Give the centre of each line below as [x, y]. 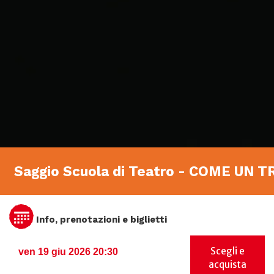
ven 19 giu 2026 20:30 [68, 252]
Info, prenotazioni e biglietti [100, 220]
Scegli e [228, 251]
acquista [228, 265]
